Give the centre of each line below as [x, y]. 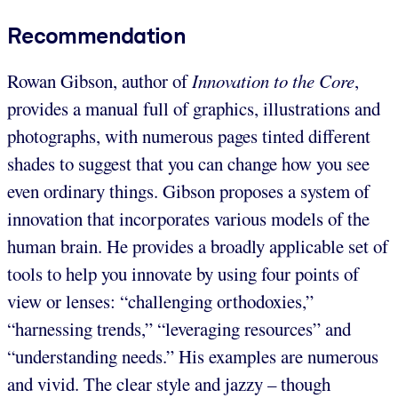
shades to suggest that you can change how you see [188, 163]
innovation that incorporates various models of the [188, 218]
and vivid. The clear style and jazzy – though [169, 383]
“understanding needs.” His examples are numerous [193, 356]
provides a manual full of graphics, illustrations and [194, 108]
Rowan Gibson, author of [99, 80]
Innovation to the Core [273, 80]
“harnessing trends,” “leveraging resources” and [179, 328]
